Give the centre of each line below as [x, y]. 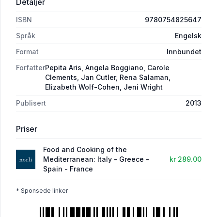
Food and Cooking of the [85, 150]
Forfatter [31, 68]
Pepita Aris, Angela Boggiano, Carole [107, 68]
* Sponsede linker [42, 191]
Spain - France [68, 169]
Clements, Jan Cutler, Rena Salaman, [108, 77]
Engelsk [188, 36]
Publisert [31, 103]
